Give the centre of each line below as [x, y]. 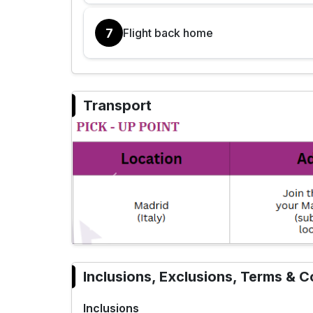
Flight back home [168, 32]
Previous [134, 190]
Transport [117, 106]
